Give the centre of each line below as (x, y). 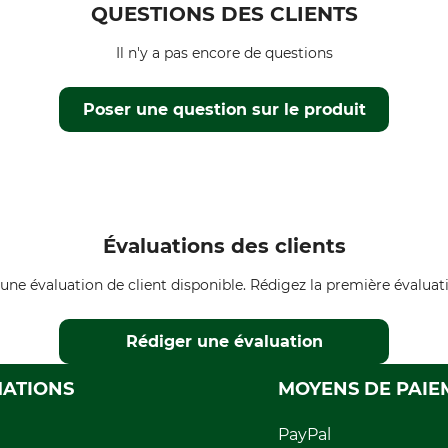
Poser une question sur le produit (225, 109)
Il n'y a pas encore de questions (224, 53)
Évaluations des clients (224, 246)
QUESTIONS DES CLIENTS (224, 14)
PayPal (304, 434)
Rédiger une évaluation (225, 341)
